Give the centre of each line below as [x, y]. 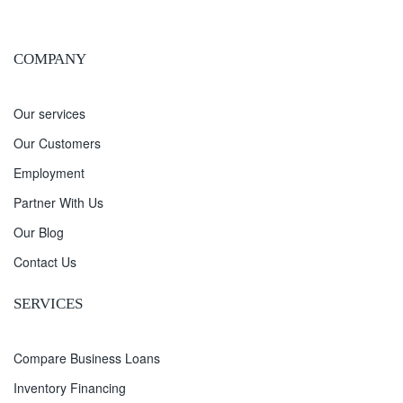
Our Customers [57, 143]
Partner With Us [58, 202]
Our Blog [39, 232]
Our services [49, 113]
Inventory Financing [70, 388]
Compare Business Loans [87, 358]
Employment [49, 173]
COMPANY [50, 59]
